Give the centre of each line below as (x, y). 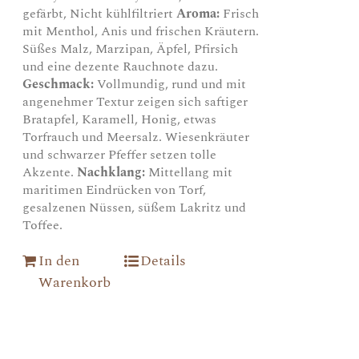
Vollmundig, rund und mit (172, 84)
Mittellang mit (189, 172)
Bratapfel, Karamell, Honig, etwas (120, 119)
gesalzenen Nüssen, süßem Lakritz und (135, 207)
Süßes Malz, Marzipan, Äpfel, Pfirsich (131, 48)
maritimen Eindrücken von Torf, (115, 190)
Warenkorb (75, 282)
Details (163, 260)
